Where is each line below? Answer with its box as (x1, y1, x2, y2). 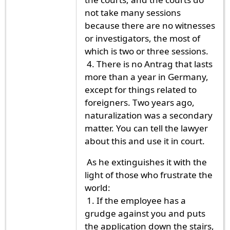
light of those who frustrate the (85, 168, 213, 181)
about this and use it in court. (85, 135, 205, 147)
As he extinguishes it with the (85, 156, 207, 168)
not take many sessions (85, 6, 181, 18)
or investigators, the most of (85, 32, 200, 44)
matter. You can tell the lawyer (85, 122, 208, 134)
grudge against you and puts (85, 207, 205, 219)
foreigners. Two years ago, (85, 96, 195, 108)
